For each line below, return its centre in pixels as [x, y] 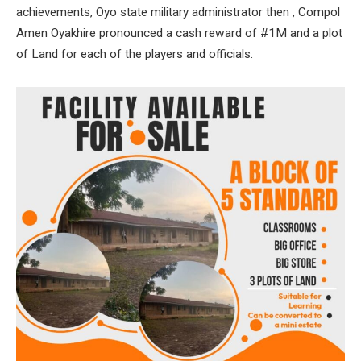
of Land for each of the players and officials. [135, 54]
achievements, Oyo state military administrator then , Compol [178, 12]
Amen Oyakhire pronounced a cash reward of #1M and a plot [179, 33]
